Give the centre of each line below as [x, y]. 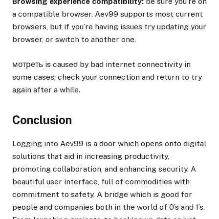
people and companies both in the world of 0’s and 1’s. [109, 207]
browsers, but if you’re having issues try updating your [109, 27]
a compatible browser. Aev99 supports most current [108, 14]
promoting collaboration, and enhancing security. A [104, 169]
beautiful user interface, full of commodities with [101, 181]
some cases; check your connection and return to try [107, 77]
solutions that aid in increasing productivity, [91, 156]
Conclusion [42, 120]
